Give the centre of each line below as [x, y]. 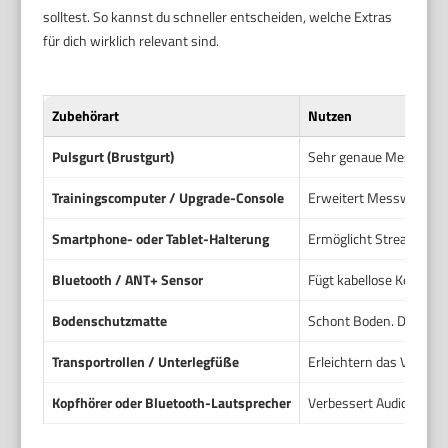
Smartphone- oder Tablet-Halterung [161, 238]
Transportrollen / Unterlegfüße [146, 361]
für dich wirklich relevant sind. [131, 40]
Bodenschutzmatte [110, 320]
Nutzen [330, 115]
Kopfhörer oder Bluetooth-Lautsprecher [172, 402]
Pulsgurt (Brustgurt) [113, 156]
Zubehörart [86, 115]
